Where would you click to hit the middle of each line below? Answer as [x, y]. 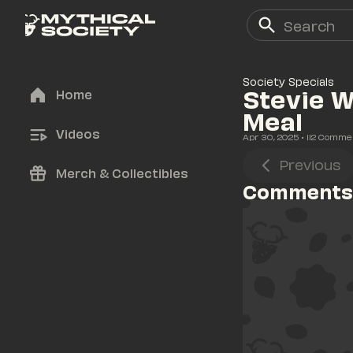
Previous [309, 164]
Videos [78, 133]
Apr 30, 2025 [271, 137]
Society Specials [288, 82]
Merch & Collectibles [122, 173]
